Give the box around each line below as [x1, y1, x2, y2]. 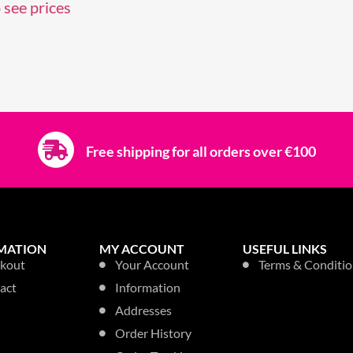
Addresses [114, 302, 172, 318]
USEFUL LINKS [242, 240, 327, 256]
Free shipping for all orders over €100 [85, 142, 316, 160]
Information [114, 279, 180, 295]
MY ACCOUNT [98, 240, 184, 256]
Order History [114, 325, 191, 340]
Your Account [114, 256, 189, 272]
